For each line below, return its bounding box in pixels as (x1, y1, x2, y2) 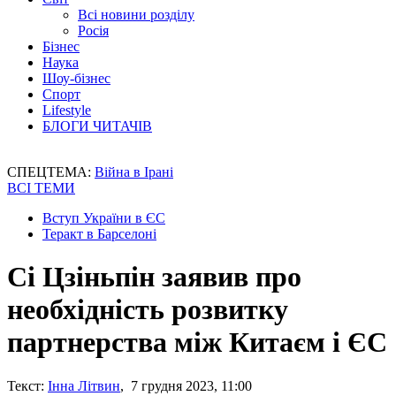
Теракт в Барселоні (42, 226, 156, 241)
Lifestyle (42, 103, 91, 118)
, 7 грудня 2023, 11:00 (120, 377, 252, 393)
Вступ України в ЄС (42, 210, 165, 225)
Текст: (7, 377, 44, 393)
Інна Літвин (48, 377, 120, 393)
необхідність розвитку (7, 293, 288, 326)
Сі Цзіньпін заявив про (7, 261, 301, 293)
